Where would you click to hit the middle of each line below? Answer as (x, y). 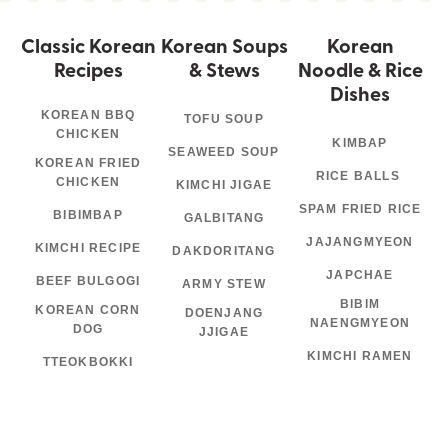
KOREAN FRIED (88, 162)
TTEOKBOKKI (88, 361)
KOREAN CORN (88, 309)
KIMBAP (360, 142)
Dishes (360, 92)
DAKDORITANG (224, 250)
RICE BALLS (360, 175)
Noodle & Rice (360, 68)
